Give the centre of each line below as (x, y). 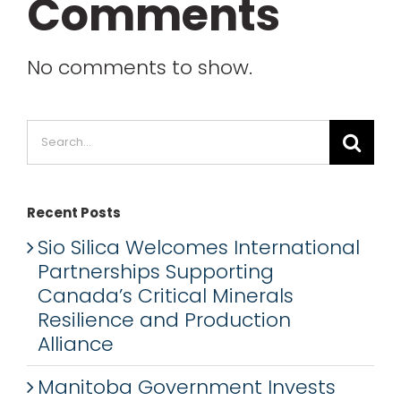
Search (60, 131)
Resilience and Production (164, 320)
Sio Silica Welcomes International (199, 247)
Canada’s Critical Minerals (166, 295)
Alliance (76, 344)
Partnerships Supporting (156, 271)
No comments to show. (140, 67)
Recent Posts (74, 212)
